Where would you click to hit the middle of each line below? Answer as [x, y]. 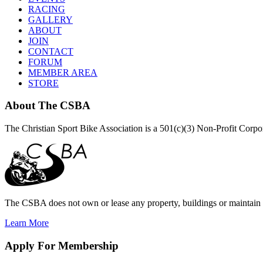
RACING [47, 9]
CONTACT [51, 51]
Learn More [27, 222]
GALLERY [50, 19]
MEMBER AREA [63, 72]
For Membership [77, 245]
